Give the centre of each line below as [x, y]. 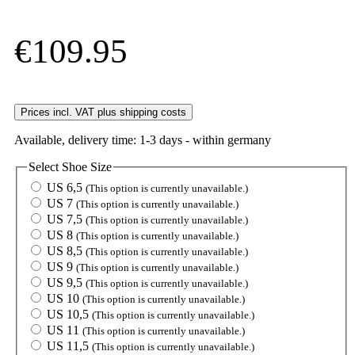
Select [45, 167]
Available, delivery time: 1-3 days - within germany [143, 140]
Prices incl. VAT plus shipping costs [103, 113]
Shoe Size [87, 167]
